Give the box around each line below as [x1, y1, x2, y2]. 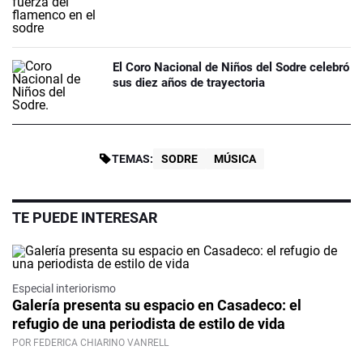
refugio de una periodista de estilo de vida [12, 315, 285, 333]
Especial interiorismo [12, 282, 116, 296]
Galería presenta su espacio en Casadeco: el [12, 297, 301, 314]
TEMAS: [112, 152, 153, 166]
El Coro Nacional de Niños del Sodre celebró [113, 60, 349, 75]
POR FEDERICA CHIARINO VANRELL [12, 337, 169, 349]
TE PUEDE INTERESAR [12, 209, 157, 227]
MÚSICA [214, 152, 256, 166]
